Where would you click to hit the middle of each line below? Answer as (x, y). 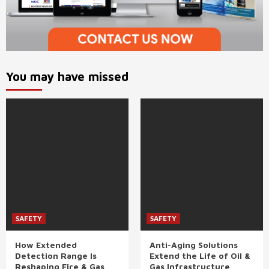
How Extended (46, 244)
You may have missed (67, 76)
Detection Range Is (56, 255)
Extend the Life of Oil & (200, 255)
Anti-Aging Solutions (194, 244)
